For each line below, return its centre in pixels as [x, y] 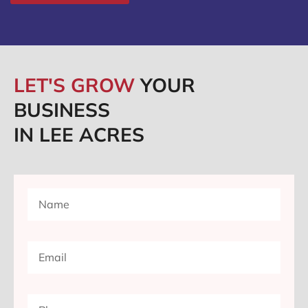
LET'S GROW [77, 85]
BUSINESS [62, 110]
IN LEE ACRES [79, 135]
